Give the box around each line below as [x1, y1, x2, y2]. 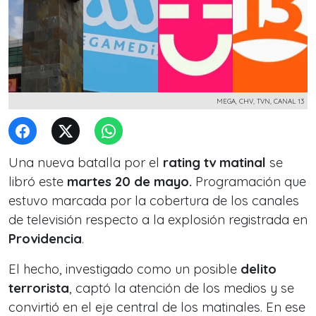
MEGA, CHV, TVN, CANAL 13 [217, 97, 304, 105]
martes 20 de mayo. [67, 174, 192, 190]
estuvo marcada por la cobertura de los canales [8, 193, 299, 209]
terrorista [8, 280, 69, 296]
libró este [8, 174, 67, 190]
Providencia [8, 231, 82, 247]
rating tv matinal [163, 154, 266, 171]
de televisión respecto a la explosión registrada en [8, 212, 308, 228]
